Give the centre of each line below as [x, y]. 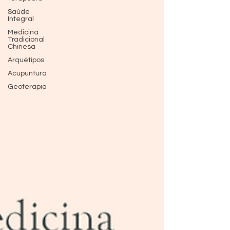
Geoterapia [27, 87]
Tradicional [26, 40]
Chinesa [22, 47]
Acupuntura [27, 73]
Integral [21, 19]
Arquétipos [26, 60]
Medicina [23, 32]
